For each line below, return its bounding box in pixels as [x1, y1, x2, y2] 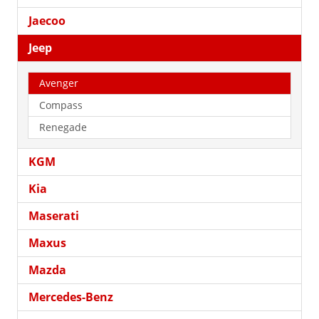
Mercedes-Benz [28, 288, 113, 305]
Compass [39, 98, 83, 112]
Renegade [39, 120, 87, 134]
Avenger [39, 75, 78, 90]
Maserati [28, 207, 79, 224]
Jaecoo [28, 12, 66, 28]
